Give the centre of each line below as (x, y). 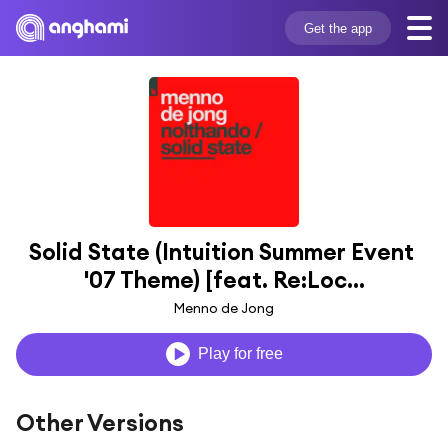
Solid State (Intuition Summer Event (221, 251)
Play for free (240, 354)
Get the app (337, 28)
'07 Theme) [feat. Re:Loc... (224, 279)
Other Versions (100, 422)
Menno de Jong (224, 307)
